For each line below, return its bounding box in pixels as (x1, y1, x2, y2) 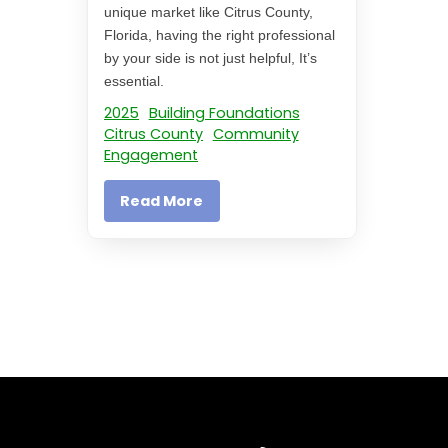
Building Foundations (148, 103, 300, 124)
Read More (120, 191, 204, 212)
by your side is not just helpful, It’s (104, 50, 317, 67)
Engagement (104, 145, 198, 166)
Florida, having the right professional (104, 27, 335, 44)
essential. (104, 73, 168, 90)
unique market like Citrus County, (104, 4, 313, 21)
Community (212, 124, 299, 145)
